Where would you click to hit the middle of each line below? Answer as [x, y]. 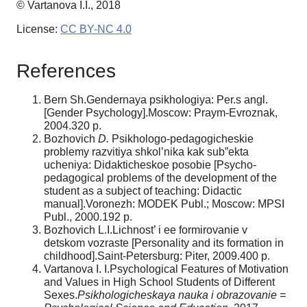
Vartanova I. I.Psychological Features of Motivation [166, 269]
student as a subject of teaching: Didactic [143, 191]
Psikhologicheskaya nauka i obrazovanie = [182, 295]
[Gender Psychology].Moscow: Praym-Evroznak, [161, 112]
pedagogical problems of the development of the [160, 177]
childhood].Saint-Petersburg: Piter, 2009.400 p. [157, 256]
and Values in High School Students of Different [159, 282]
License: [38, 29]
